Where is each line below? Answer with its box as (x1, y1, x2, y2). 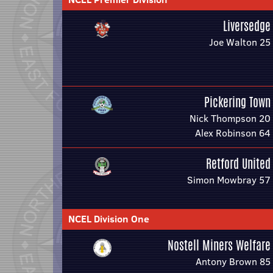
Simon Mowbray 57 (187, 173, 271, 186)
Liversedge (223, 17, 271, 35)
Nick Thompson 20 (190, 112, 271, 125)
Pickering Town (204, 93, 271, 111)
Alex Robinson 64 (195, 126, 271, 140)
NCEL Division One (68, 212, 149, 225)
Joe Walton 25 (209, 35, 271, 49)
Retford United (206, 155, 271, 172)
